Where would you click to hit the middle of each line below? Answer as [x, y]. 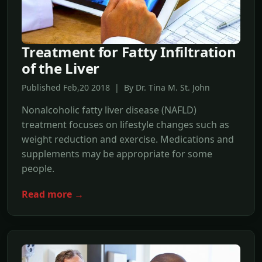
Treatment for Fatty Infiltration [129, 51]
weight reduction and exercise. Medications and [128, 139]
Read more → [53, 194]
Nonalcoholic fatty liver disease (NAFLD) [109, 110]
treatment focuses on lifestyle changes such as [125, 124]
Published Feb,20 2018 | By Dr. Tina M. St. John [116, 87]
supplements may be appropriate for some [117, 154]
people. [38, 168]
